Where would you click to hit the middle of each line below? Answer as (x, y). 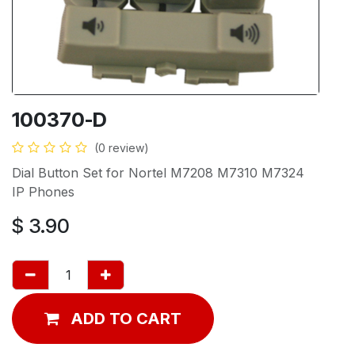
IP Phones (43, 191)
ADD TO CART (126, 318)
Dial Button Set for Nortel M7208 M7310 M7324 (158, 172)
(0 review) (122, 147)
